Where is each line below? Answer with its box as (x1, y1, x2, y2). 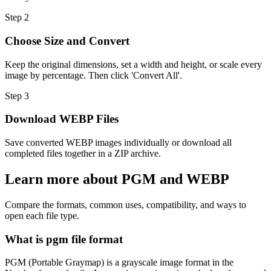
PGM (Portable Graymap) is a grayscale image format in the (5, 257, 233, 268)
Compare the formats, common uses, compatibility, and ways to (5, 199, 246, 210)
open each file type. (5, 210, 79, 221)
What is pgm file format (5, 232, 123, 246)
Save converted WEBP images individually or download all (5, 137, 232, 148)
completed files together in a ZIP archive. (5, 148, 161, 158)
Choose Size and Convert (5, 34, 129, 47)
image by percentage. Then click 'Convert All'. (5, 70, 182, 80)
